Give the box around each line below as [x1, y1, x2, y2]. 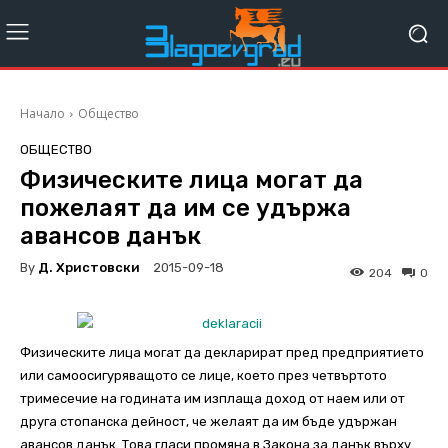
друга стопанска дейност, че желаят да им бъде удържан [20, 414, 397, 430]
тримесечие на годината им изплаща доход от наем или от [20, 391, 405, 407]
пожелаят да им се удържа [20, 194, 351, 223]
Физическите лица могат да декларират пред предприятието [20, 345, 424, 361]
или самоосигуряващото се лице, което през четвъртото [20, 368, 387, 384]
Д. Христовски [38, 259, 140, 275]
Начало [20, 105, 65, 123]
